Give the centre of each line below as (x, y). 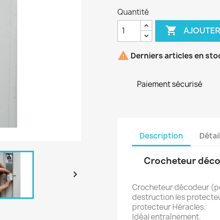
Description (161, 136)
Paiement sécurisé (170, 84)
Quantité (133, 12)
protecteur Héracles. (169, 207)
